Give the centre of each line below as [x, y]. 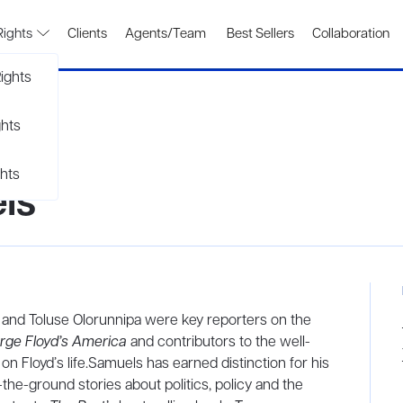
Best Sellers [259, 34]
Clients [87, 34]
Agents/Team [166, 34]
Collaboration [351, 34]
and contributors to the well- [219, 343]
